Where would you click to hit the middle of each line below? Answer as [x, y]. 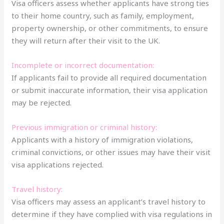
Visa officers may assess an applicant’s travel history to [109, 201]
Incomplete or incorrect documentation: [83, 65]
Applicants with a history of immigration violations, [102, 139]
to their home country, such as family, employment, [103, 15]
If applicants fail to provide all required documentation [109, 77]
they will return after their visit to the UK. [86, 40]
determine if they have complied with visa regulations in [112, 214]
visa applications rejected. [58, 164]
